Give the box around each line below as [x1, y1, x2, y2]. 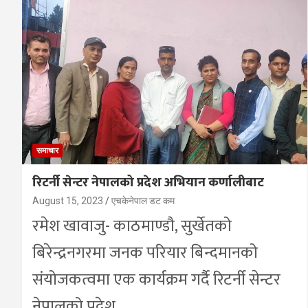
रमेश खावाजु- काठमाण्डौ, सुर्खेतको [32, 212, 232, 241]
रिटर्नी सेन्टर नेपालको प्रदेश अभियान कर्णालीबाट [32, 172, 264, 194]
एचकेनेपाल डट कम [111, 195, 175, 207]
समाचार [36, 146, 58, 156]
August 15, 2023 [32, 195, 103, 207]
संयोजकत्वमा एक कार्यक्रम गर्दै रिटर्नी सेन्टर [32, 266, 280, 294]
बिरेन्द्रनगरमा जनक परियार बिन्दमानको [32, 239, 258, 267]
